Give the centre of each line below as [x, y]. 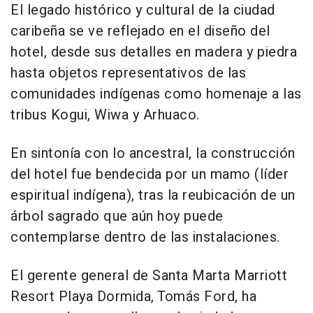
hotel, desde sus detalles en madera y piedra [154, 52]
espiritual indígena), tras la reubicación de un [153, 195]
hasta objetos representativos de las [128, 73]
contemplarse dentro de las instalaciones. [145, 237]
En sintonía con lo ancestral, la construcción [153, 153]
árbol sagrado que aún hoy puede [117, 216]
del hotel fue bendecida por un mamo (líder [150, 174]
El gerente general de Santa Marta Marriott [149, 275]
